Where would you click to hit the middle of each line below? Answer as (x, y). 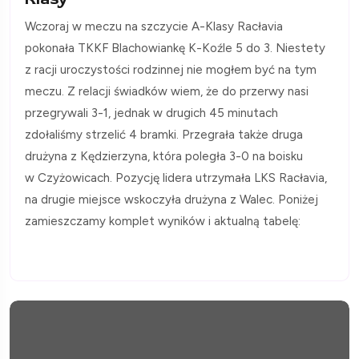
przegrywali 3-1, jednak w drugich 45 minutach (151, 113)
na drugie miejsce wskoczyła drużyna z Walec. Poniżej (171, 199)
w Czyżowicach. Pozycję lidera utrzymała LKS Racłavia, (176, 177)
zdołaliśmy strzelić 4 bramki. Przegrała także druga (164, 134)
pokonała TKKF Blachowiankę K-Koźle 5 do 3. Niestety (175, 48)
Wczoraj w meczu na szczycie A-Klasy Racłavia (154, 26)
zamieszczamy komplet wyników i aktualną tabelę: (163, 221)
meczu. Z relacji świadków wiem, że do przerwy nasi (167, 91)
